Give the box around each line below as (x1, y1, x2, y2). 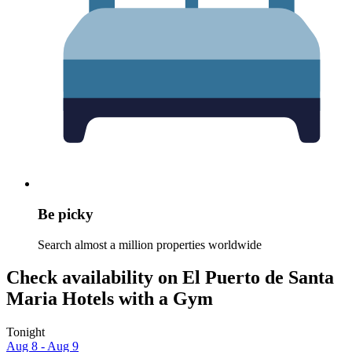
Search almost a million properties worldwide (38, 237, 262, 251)
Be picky (38, 205, 93, 222)
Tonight (6, 325, 45, 339)
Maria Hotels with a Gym (6, 288, 213, 310)
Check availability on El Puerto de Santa (6, 267, 334, 288)
